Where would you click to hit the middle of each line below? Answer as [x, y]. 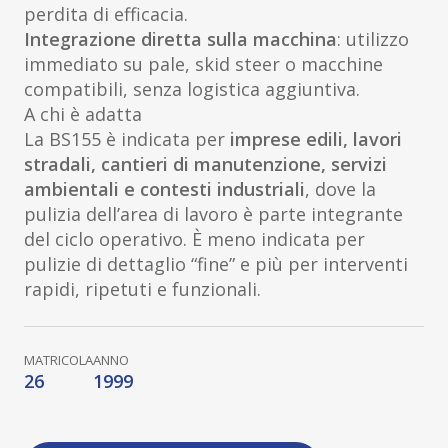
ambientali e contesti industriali [164, 189]
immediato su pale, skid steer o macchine [203, 64]
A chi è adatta [83, 114]
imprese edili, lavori [316, 139]
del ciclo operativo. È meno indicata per [194, 239]
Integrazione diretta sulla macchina [180, 39]
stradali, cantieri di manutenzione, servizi [205, 164]
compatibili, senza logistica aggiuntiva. [192, 89]
